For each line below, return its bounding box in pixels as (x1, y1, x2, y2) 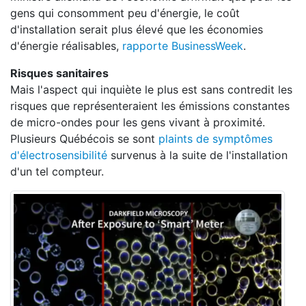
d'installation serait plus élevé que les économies (10, 23, 263, 36)
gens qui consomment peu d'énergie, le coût (10, 6, 240, 20)
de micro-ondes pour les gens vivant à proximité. (10, 115, 265, 129)
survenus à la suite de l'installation (107, 148, 288, 162)
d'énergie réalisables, (10, 39, 122, 53)
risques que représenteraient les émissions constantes (10, 99, 290, 113)
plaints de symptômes (158, 132, 273, 145)
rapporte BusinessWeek (122, 39, 243, 53)
